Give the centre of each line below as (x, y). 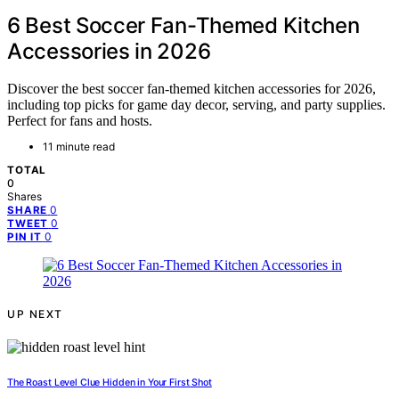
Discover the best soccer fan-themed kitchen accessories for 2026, (191, 89)
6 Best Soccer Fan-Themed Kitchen (183, 25)
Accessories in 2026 (109, 51)
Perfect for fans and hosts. (80, 121)
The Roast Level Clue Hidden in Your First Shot (110, 383)
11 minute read (79, 147)
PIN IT (25, 237)
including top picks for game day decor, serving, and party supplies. (196, 105)
